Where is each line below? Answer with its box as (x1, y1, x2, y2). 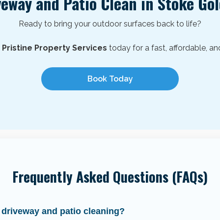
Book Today (87, 74, 133, 83)
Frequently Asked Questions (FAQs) (12, 166, 208, 187)
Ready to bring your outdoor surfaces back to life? (19, 19, 201, 28)
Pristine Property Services (1, 43, 107, 53)
